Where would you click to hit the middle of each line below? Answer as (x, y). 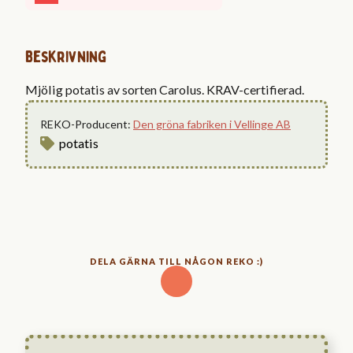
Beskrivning (66, 57)
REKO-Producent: (87, 124)
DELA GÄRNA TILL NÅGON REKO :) (176, 261)
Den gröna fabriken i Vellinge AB (212, 124)
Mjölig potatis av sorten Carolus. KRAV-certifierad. (165, 89)
